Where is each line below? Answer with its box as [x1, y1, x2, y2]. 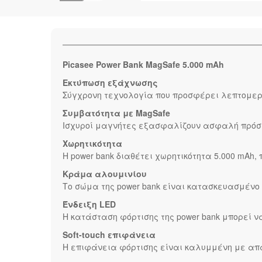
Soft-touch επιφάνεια [63, 229, 156, 241]
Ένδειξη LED [63, 198, 116, 211]
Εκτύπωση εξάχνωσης [63, 77, 158, 89]
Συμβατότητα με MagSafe [63, 107, 170, 119]
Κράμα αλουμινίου [63, 168, 147, 180]
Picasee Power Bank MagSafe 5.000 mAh [63, 58, 224, 71]
